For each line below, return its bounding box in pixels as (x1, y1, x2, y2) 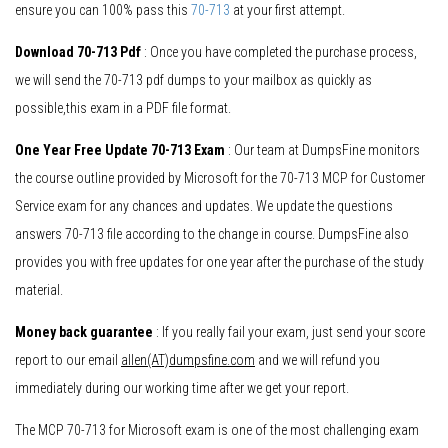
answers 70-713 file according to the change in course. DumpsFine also (15, 226, 409, 243)
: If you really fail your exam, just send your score (153, 324, 425, 341)
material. (15, 282, 63, 299)
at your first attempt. (230, 2, 345, 19)
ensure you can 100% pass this (15, 2, 191, 19)
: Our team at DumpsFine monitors (225, 142, 420, 159)
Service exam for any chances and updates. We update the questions (15, 198, 393, 215)
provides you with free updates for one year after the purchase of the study (15, 254, 424, 271)
